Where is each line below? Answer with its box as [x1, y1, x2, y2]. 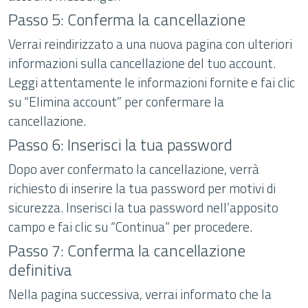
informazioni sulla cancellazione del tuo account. [8, 53, 276, 73]
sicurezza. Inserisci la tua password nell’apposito [8, 197, 278, 217]
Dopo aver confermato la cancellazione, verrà [8, 159, 259, 179]
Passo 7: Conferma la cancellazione [8, 238, 245, 263]
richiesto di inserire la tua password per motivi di [8, 178, 276, 198]
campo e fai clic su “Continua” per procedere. [8, 217, 252, 236]
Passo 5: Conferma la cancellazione [8, 7, 245, 32]
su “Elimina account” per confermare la [8, 91, 224, 111]
